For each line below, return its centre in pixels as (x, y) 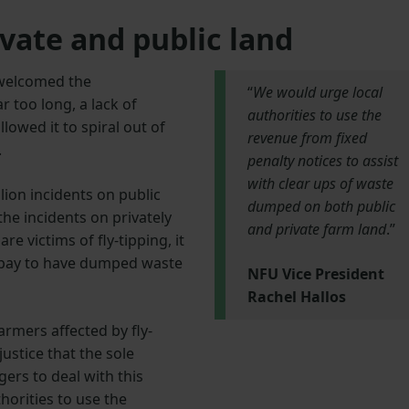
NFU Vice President (315, 274)
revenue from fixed (307, 138)
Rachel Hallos (296, 297)
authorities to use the (314, 115)
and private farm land (316, 230)
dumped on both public (321, 207)
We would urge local (317, 93)
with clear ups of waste (320, 184)
